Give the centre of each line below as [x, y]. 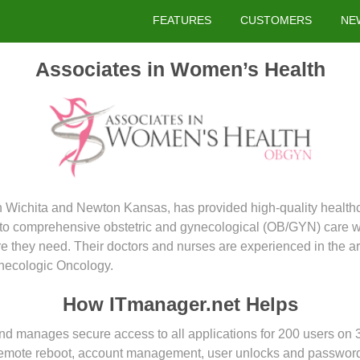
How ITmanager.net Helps [180, 304]
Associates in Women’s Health [180, 69]
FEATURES [182, 20]
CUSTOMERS [276, 20]
